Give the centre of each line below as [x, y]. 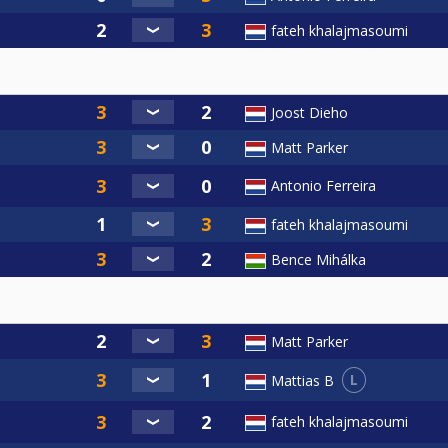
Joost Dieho [309, 113]
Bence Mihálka [318, 260]
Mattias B [302, 380]
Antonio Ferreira [323, 186]
